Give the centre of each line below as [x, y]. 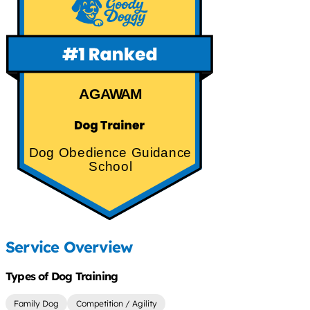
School [110, 167]
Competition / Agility [116, 303]
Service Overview [69, 247]
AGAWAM [110, 94]
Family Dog [37, 303]
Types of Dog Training [62, 276]
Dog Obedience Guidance [110, 152]
